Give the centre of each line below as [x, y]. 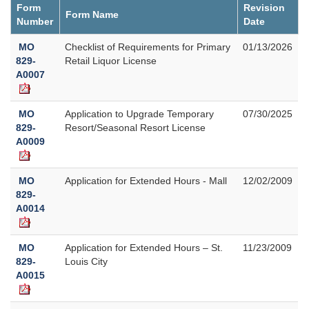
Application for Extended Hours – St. [144, 247]
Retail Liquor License [111, 60]
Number [35, 21]
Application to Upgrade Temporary [139, 113]
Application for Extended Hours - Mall [146, 180]
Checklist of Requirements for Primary [148, 47]
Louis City [86, 261]
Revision [264, 7]
